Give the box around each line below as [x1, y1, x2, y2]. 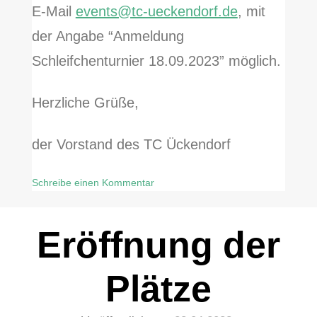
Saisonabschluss [30, 210, 106, 222]
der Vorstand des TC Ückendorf [31, 137, 231, 153]
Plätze [105, 268, 212, 310]
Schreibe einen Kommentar [31, 177, 154, 189]
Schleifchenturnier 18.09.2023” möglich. [31, 53, 281, 69]
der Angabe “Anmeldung [31, 28, 184, 45]
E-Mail [31, 4, 76, 20]
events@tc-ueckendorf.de [75, 4, 238, 20]
